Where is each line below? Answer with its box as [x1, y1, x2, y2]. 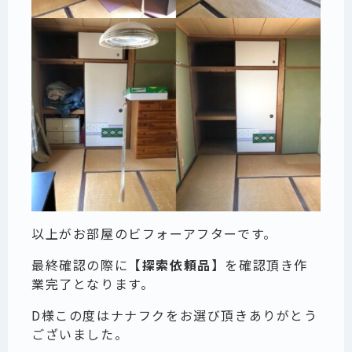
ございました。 [31, 324, 129, 343]
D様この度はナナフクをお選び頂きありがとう [31, 305, 318, 324]
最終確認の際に [31, 255, 129, 274]
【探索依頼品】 [128, 255, 225, 274]
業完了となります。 [31, 273, 155, 293]
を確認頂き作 [225, 255, 309, 274]
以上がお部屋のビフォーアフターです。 [31, 223, 277, 243]
